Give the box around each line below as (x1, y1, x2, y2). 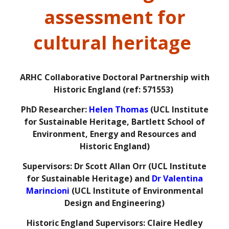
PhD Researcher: (20, 104, 89, 116)
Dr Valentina (151, 173, 203, 185)
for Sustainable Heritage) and (26, 173, 152, 185)
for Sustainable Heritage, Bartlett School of (24, 116, 205, 128)
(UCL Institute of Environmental (69, 185, 203, 197)
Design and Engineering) (64, 197, 165, 209)
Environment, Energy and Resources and (33, 128, 196, 140)
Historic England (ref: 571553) (54, 84, 175, 96)
